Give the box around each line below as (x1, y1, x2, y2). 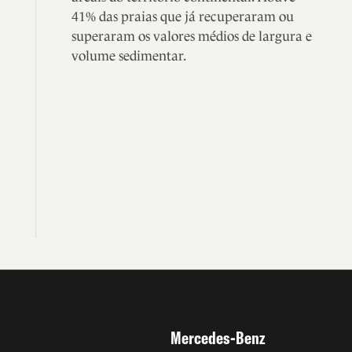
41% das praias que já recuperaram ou (71, 9, 295, 24)
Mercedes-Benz (170, 327, 265, 350)
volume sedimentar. (71, 48, 187, 64)
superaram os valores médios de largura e (71, 28, 313, 44)
